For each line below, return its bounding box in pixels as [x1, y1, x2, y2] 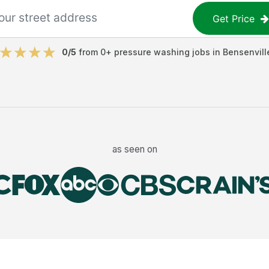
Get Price [213, 12, 255, 25]
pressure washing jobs [114, 47, 210, 57]
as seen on [112, 143, 157, 155]
